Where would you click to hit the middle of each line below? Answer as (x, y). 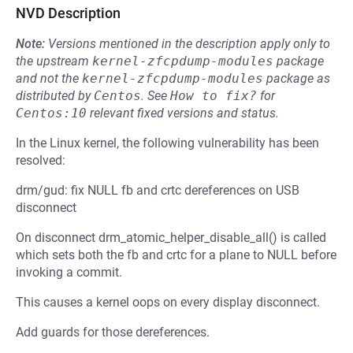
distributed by (55, 96)
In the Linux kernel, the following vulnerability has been (167, 143)
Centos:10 (51, 113)
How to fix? (214, 96)
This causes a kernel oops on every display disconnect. (168, 302)
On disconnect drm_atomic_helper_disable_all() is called (171, 238)
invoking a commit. (69, 272)
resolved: (41, 160)
